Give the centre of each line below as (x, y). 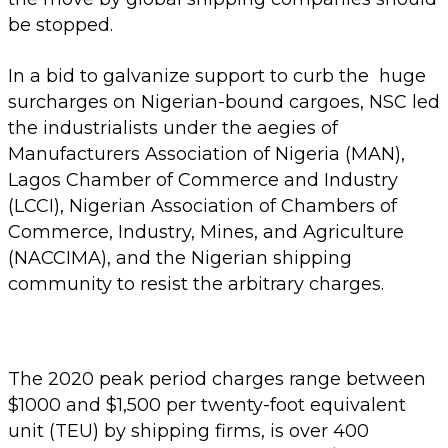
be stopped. (60, 24)
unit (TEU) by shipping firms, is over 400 (188, 430)
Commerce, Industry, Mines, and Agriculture (206, 231)
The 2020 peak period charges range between (217, 378)
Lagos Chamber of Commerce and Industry (203, 179)
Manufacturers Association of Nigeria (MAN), (206, 153)
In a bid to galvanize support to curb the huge (217, 75)
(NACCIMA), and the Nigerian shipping (180, 257)
